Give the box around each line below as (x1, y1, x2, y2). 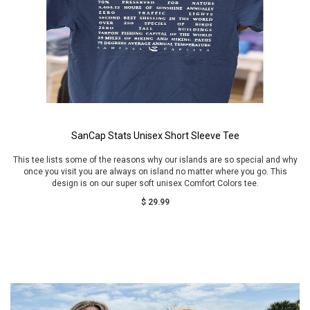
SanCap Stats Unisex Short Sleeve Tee (71, 130, 239, 141)
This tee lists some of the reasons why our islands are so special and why (12, 155, 298, 165)
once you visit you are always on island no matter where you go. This (23, 167, 287, 176)
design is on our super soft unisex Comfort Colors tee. (51, 179, 259, 188)
